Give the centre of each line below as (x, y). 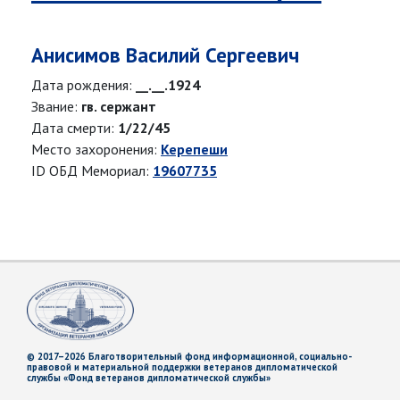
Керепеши (194, 150)
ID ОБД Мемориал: (92, 171)
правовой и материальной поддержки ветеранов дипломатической (182, 367)
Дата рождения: (83, 85)
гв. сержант (119, 107)
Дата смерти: (75, 128)
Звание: (56, 107)
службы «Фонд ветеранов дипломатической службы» (149, 378)
